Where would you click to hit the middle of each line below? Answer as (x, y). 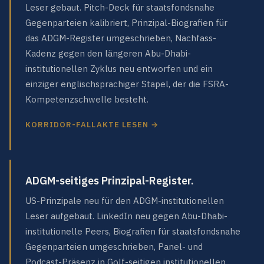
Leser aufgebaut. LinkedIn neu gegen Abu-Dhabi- (126, 216)
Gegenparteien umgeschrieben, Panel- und (114, 246)
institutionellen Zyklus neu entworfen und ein (119, 69)
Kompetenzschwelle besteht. (87, 99)
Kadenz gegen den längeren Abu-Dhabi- (108, 53)
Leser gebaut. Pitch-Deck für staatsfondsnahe (120, 7)
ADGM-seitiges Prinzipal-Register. (110, 180)
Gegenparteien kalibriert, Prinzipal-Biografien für (126, 23)
